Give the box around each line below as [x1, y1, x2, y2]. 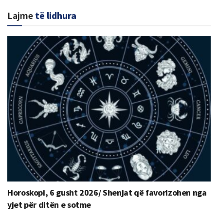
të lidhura [35, 9, 76, 21]
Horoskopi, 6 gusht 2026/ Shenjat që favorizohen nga [7, 186, 207, 198]
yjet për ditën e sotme [7, 199, 91, 210]
